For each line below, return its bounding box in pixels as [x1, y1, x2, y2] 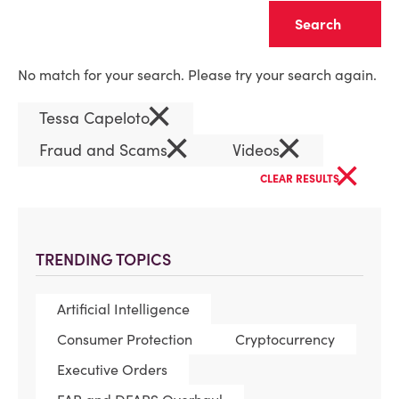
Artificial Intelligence [57, 300, 190, 318]
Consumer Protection [57, 330, 192, 348]
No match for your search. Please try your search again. [18, 66, 377, 84]
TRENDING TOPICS [36, 249, 171, 270]
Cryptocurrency [235, 330, 335, 348]
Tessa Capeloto [39, 108, 154, 128]
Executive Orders [57, 361, 167, 379]
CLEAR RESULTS [260, 172, 342, 185]
